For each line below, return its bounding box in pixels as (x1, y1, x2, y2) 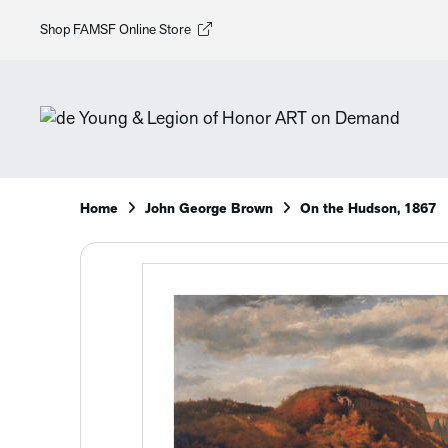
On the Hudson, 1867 (300, 202, 436, 217)
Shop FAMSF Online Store (40, 22, 191, 38)
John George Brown (145, 202, 273, 217)
